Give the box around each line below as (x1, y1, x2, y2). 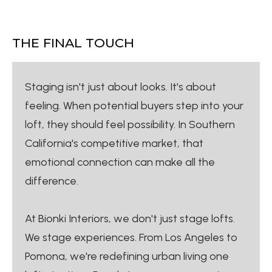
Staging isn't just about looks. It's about (25, 80, 216, 93)
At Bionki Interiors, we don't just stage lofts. (25, 211, 235, 225)
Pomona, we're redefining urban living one (25, 249, 229, 263)
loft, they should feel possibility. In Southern (25, 117, 235, 131)
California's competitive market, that (25, 136, 203, 150)
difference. (25, 174, 78, 188)
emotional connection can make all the (25, 155, 215, 169)
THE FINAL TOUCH (12, 35, 134, 50)
